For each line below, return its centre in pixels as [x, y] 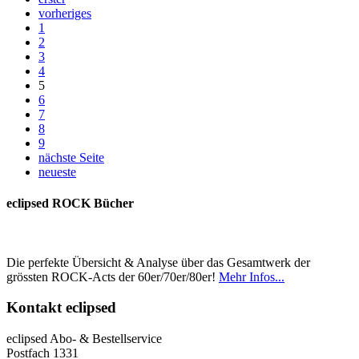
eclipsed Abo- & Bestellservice [84, 339]
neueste [57, 172]
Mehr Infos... [252, 276]
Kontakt [36, 308]
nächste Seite [71, 158]
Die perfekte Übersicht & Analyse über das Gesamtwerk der [158, 262]
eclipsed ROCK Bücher [70, 204]
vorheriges [65, 14]
